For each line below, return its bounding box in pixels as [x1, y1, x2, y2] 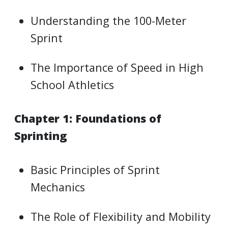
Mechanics [31, 179, 85, 194]
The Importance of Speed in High [31, 60, 204, 75]
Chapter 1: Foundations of [14, 111, 161, 126]
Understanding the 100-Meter [31, 13, 187, 28]
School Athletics [31, 77, 115, 93]
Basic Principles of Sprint [31, 162, 160, 177]
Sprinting [14, 128, 67, 144]
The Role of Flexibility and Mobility [31, 209, 211, 224]
